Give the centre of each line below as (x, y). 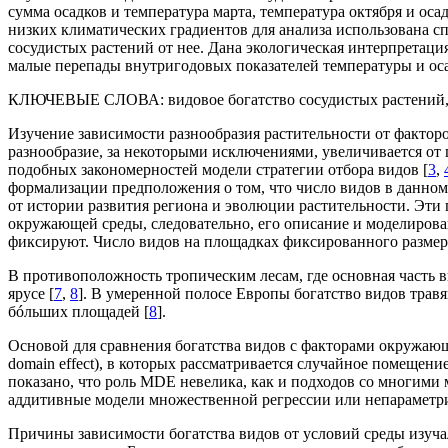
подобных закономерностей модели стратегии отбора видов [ (218, 169)
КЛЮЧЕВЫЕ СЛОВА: (88, 99)
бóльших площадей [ (78, 311)
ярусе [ (31, 293)
